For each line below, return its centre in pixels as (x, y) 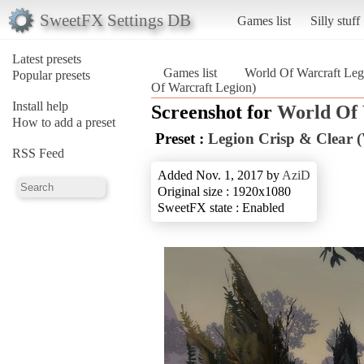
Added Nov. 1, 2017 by (220, 175)
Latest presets (47, 58)
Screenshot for (214, 112)
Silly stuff (335, 20)
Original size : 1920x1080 (224, 191)
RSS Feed (38, 153)
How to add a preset (64, 122)
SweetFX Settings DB (115, 19)
